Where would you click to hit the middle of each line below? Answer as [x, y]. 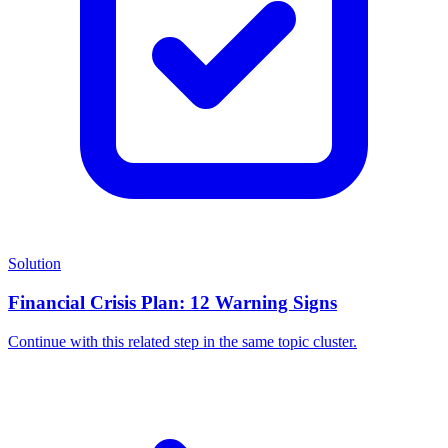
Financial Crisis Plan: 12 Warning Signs [172, 303]
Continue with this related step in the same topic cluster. [182, 341]
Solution [34, 264]
